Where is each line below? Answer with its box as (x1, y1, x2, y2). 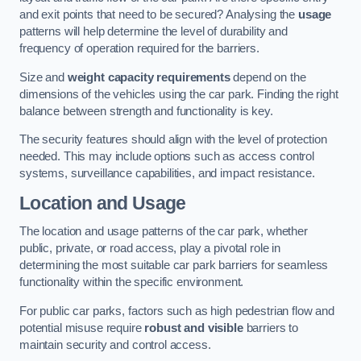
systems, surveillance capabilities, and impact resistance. (19, 167, 315, 180)
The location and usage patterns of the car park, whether (19, 225, 308, 239)
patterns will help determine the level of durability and (19, 25, 288, 39)
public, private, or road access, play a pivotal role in (19, 242, 281, 255)
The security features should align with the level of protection (19, 133, 327, 147)
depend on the (230, 70, 306, 84)
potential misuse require (19, 321, 145, 334)
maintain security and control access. (19, 338, 211, 351)
